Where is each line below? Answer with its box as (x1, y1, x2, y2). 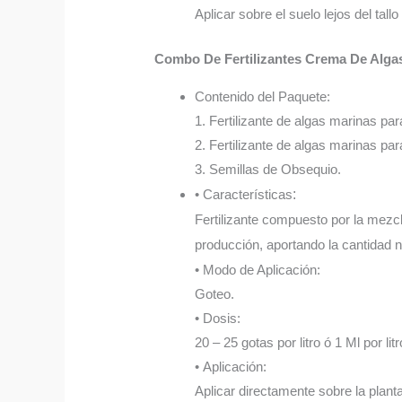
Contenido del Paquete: (195, 89, 331, 105)
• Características (195, 187, 293, 203)
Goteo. (195, 286, 235, 302)
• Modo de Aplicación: (195, 262, 321, 278)
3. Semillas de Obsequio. (195, 162, 342, 178)
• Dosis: (195, 310, 241, 327)
